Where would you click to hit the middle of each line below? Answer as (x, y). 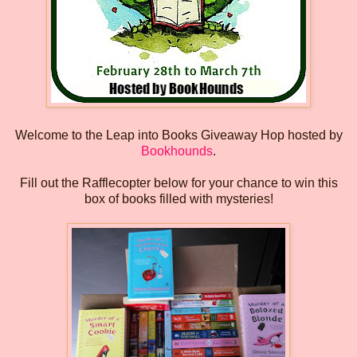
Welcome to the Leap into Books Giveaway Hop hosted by (178, 135)
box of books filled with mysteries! (178, 198)
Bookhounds (177, 151)
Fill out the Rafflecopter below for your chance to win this (178, 182)
